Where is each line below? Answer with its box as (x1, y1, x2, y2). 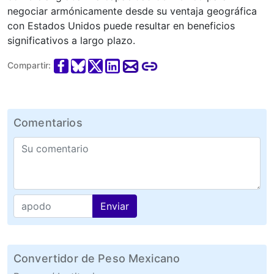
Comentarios (13, 116, 83, 129)
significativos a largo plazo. (7, 34, 135, 47)
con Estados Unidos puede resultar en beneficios (7, 20, 235, 32)
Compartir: (7, 60, 51, 71)
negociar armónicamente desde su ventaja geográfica (7, 5, 257, 18)
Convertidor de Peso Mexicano (13, 251, 180, 265)
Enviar (100, 199, 129, 212)
